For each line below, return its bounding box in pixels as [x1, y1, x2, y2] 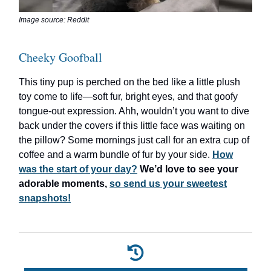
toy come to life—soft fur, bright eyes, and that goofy [19, 91, 238, 102]
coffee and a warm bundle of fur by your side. [19, 149, 212, 160]
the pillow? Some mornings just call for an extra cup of [19, 135, 249, 146]
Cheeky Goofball [19, 49, 102, 66]
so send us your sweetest [109, 178, 227, 189]
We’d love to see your [140, 164, 238, 175]
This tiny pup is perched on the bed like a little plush [19, 77, 240, 88]
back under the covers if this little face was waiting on [19, 120, 245, 131]
